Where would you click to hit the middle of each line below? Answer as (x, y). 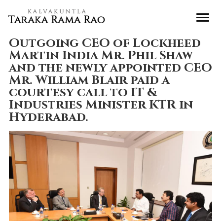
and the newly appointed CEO (110, 68)
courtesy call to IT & (83, 92)
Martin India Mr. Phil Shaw (101, 55)
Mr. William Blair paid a (89, 80)
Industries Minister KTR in (101, 105)
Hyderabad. (48, 117)
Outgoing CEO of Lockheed (105, 43)
